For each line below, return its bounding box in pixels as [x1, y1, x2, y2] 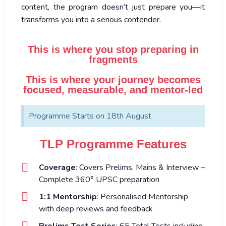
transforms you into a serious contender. [21, 14, 161, 25]
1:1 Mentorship [39, 191, 97, 202]
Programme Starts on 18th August [29, 110, 151, 122]
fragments [88, 53, 138, 65]
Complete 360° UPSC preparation [39, 174, 159, 185]
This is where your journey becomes [25, 74, 201, 85]
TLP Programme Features [39, 137, 187, 151]
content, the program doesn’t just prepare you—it [21, 1, 205, 13]
